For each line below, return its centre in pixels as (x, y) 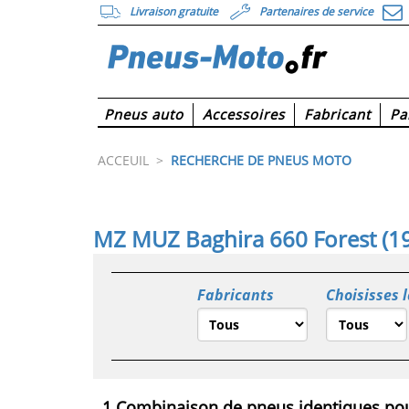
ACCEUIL (123, 160)
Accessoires (244, 114)
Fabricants (235, 294)
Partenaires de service (316, 12)
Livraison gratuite (174, 12)
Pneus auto (144, 114)
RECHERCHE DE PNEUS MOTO (261, 160)
